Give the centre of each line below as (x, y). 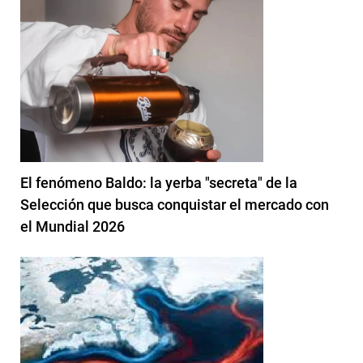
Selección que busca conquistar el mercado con (175, 205)
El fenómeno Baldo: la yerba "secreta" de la (159, 183)
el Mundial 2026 (73, 227)
